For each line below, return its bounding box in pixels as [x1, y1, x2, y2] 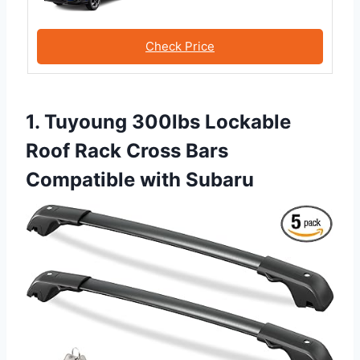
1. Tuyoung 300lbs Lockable [26, 110, 291, 134]
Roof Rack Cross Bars [26, 139, 228, 163]
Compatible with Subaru [26, 168, 254, 192]
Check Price [145, 38, 215, 54]
